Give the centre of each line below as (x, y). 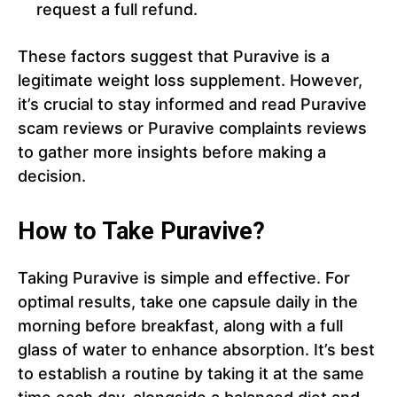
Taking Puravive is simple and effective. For (184, 278)
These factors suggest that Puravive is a (174, 57)
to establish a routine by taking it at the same (191, 374)
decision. (52, 176)
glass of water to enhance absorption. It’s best (196, 350)
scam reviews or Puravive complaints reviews (192, 128)
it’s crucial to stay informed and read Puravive (192, 105)
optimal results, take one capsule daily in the (188, 302)
